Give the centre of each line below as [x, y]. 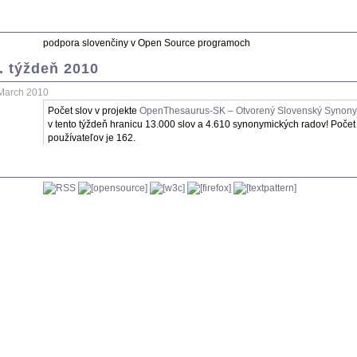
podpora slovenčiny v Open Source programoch [147, 43]
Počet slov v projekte [94, 111]
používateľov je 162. [92, 138]
